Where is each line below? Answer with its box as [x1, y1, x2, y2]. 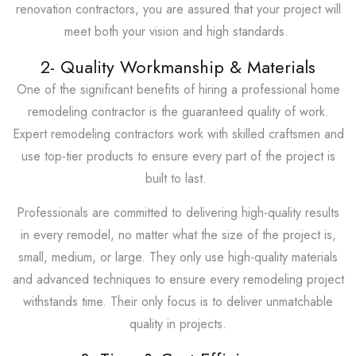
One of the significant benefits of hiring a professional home [16, 79, 340, 99]
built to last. [145, 168, 211, 188]
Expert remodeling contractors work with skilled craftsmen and [12, 124, 344, 143]
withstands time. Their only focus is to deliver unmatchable [23, 292, 333, 311]
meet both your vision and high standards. [64, 21, 292, 41]
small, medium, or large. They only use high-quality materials [18, 247, 338, 266]
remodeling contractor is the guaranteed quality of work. [27, 102, 329, 121]
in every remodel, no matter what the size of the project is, [20, 225, 336, 244]
